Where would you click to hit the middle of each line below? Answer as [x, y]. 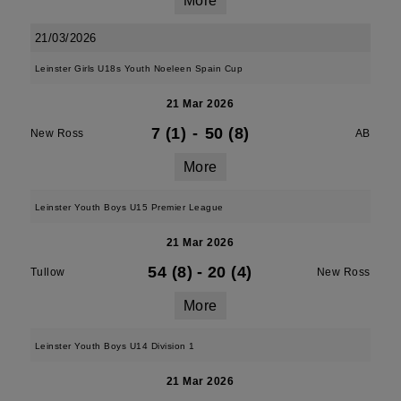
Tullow [47, 272]
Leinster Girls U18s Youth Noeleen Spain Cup [139, 68]
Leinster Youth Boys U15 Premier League [129, 207]
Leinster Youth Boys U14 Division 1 [115, 346]
